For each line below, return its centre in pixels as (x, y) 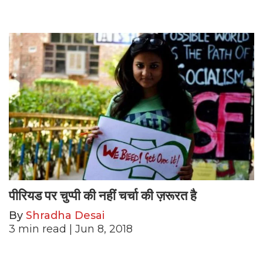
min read (42, 229)
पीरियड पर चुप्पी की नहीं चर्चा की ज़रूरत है (103, 195)
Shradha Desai (65, 215)
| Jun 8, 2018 (100, 229)
